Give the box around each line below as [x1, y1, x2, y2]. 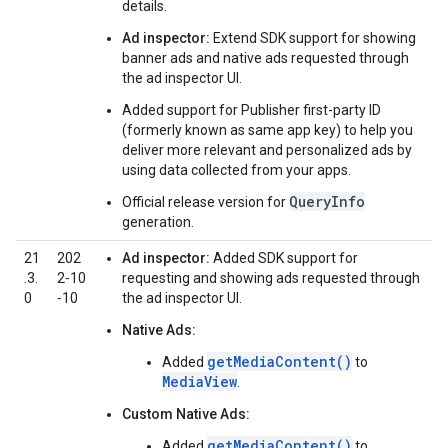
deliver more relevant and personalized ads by [122, 142, 412, 158]
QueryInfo [289, 192, 365, 211]
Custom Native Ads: [122, 406, 250, 422]
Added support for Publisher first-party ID [122, 102, 381, 118]
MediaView [162, 372, 237, 391]
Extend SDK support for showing [210, 30, 416, 46]
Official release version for [122, 194, 289, 210]
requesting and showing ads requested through [122, 270, 420, 286]
